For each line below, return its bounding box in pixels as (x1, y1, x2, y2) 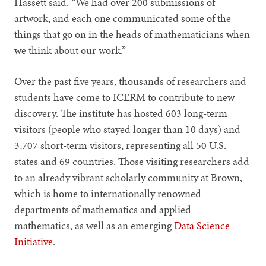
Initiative (14, 233, 53, 249)
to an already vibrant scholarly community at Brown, (14, 169, 243, 185)
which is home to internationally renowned (14, 185, 202, 201)
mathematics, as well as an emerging (14, 217, 175, 233)
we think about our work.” (14, 42, 126, 58)
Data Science (174, 217, 230, 233)
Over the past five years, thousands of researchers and (14, 73, 247, 88)
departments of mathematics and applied (14, 201, 192, 217)
